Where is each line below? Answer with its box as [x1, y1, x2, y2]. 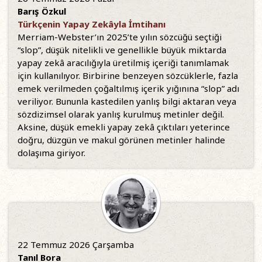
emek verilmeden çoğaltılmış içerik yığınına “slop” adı [18, 82, 239, 94]
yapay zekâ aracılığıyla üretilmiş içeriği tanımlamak [18, 57, 229, 68]
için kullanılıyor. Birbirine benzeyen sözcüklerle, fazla [18, 70, 238, 81]
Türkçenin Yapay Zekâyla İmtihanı [18, 18, 166, 30]
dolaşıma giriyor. [18, 147, 85, 158]
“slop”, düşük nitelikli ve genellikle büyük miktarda [18, 44, 226, 56]
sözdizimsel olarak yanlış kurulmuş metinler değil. [18, 108, 224, 120]
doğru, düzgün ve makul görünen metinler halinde [18, 134, 225, 146]
